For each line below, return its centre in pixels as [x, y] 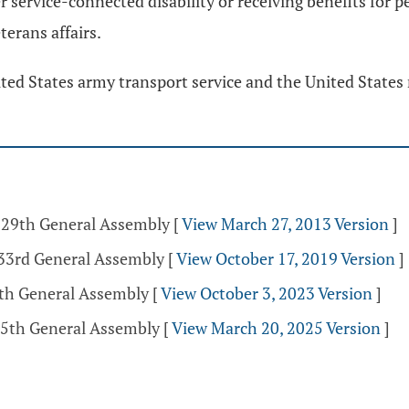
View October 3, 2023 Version [267, 293]
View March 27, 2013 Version [285, 224]
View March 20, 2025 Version [276, 328]
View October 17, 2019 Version [286, 258]
